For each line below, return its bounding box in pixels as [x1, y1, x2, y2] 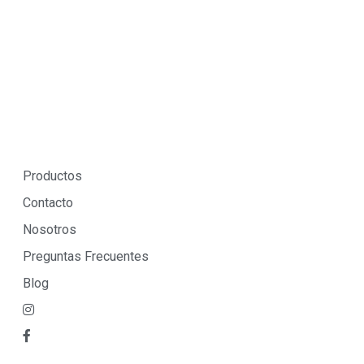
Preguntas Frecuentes [23, 249, 149, 265]
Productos [23, 168, 82, 184]
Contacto [23, 195, 73, 211]
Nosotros [23, 222, 76, 238]
